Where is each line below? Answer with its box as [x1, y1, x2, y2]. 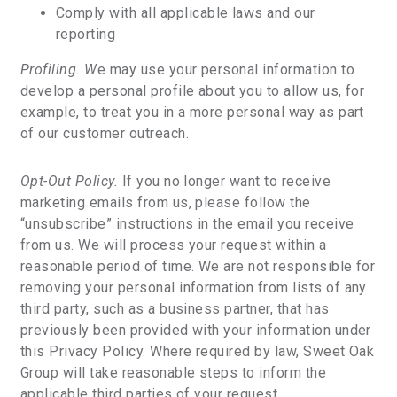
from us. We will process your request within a [20, 237, 327, 253]
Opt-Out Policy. [20, 173, 122, 190]
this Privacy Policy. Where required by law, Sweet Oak [20, 343, 375, 360]
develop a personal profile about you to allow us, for [20, 82, 365, 99]
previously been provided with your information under [20, 322, 371, 339]
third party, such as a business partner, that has [20, 300, 330, 317]
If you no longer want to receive [121, 173, 331, 190]
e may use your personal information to [97, 61, 355, 78]
